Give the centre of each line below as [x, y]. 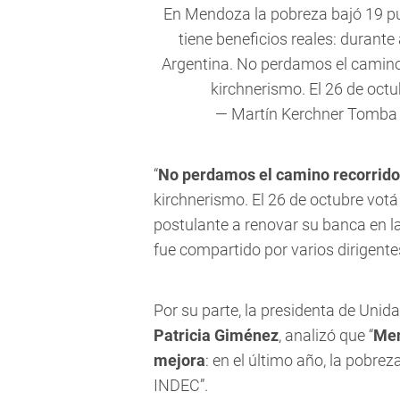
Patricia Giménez [216, 336]
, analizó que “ [326, 336]
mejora [179, 361]
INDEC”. [181, 386]
